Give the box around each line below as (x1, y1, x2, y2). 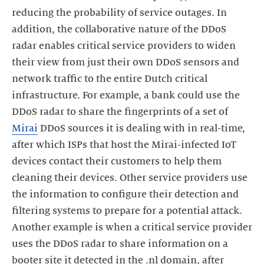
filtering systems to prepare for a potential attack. (12, 206, 242, 216)
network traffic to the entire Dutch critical (12, 74, 207, 84)
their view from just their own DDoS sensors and (12, 57, 239, 68)
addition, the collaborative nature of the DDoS (12, 24, 226, 35)
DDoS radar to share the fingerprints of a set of (12, 107, 228, 117)
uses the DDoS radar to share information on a (12, 239, 228, 249)
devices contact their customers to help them (12, 156, 222, 167)
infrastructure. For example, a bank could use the (12, 90, 240, 101)
